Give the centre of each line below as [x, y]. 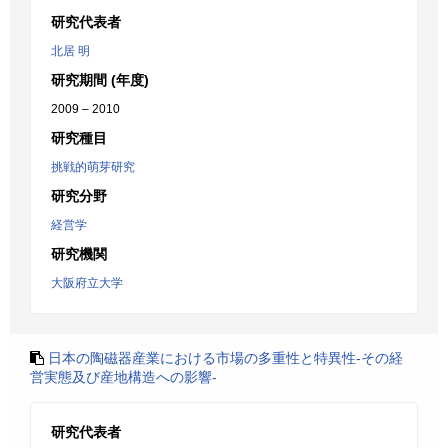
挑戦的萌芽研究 [93, 167]
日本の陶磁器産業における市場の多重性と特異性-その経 [225, 358]
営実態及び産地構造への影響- [123, 377]
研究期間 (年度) [100, 80]
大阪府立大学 [87, 283]
